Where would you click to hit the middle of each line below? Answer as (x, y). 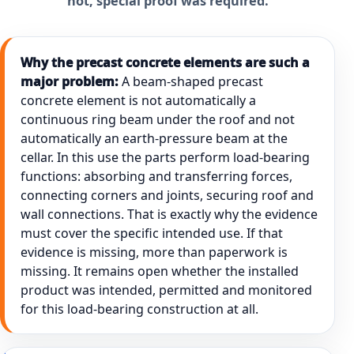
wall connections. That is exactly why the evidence (169, 214)
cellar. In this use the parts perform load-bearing (165, 157)
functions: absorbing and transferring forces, (156, 176)
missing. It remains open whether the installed (159, 271)
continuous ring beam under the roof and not (157, 119)
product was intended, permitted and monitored (166, 290)
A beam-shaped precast (190, 81)
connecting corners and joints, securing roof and (167, 195)
